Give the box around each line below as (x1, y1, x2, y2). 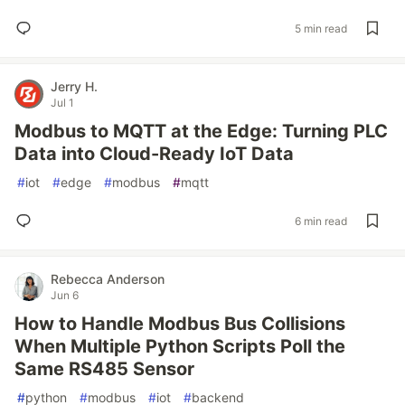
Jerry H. (51, 79, 98, 94)
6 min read (295, 213, 347, 228)
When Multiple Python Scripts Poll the (14, 335, 345, 357)
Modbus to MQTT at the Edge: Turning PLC (14, 120, 388, 142)
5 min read (295, 21, 347, 35)
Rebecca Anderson (51, 271, 165, 287)
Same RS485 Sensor (14, 358, 194, 380)
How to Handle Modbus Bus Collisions (14, 313, 345, 334)
